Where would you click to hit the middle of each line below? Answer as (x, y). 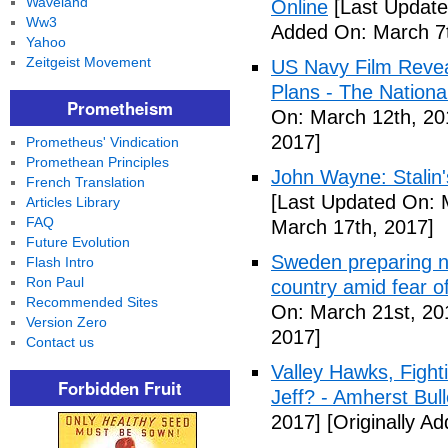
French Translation (85, 182)
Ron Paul (54, 282)
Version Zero (66, 322)
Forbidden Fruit (120, 388)
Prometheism (120, 108)
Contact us (59, 342)
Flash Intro (59, 262)
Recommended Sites (91, 302)
